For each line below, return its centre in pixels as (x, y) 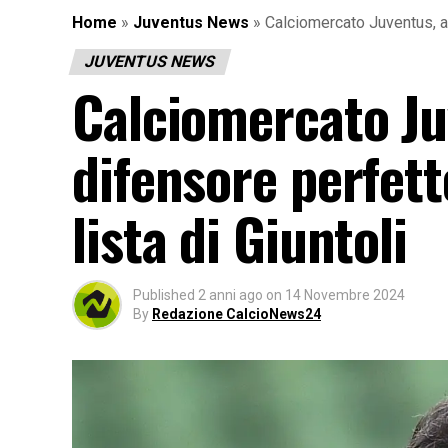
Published (164, 294)
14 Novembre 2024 (345, 294)
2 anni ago (230, 294)
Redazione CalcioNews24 (236, 313)
